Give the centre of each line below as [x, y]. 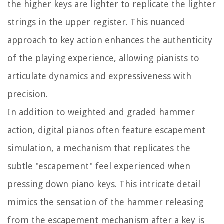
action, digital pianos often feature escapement [106, 130]
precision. [28, 94]
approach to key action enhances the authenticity [110, 40]
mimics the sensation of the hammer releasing [105, 202]
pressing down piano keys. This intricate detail [104, 184]
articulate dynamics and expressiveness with [99, 76]
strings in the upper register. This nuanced [96, 22]
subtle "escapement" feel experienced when [99, 166]
